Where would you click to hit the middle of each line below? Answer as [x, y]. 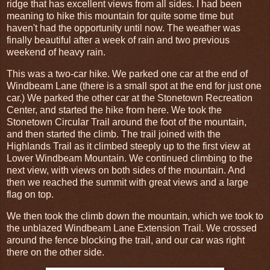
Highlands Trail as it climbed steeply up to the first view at [128, 146]
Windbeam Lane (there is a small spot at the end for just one [134, 86]
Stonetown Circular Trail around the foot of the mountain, [127, 122]
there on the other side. [55, 252]
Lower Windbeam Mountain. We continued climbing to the [130, 158]
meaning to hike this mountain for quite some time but [120, 16]
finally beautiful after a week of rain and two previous [118, 40]
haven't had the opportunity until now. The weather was [124, 28]
